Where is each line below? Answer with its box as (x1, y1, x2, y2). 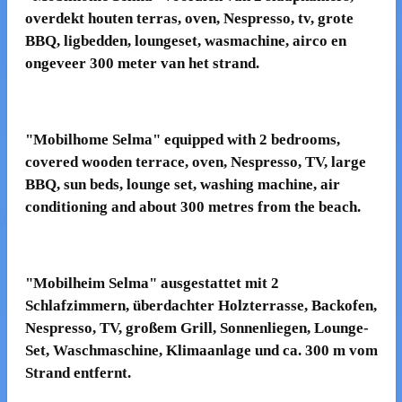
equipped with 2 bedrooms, (163, 131, 340, 149)
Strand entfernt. (24, 363, 131, 381)
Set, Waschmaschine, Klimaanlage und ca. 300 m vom (24, 341, 378, 359)
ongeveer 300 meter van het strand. (24, 55, 259, 73)
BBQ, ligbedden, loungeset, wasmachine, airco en (24, 32, 346, 50)
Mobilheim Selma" (32, 274, 161, 292)
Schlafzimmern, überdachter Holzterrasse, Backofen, (24, 296, 377, 314)
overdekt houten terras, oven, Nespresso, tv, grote (24, 10, 354, 28)
